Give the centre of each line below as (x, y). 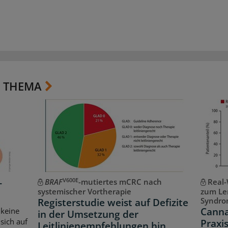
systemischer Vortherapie (84, 192)
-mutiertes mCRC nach (120, 182)
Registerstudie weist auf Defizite (113, 203)
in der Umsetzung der (88, 215)
